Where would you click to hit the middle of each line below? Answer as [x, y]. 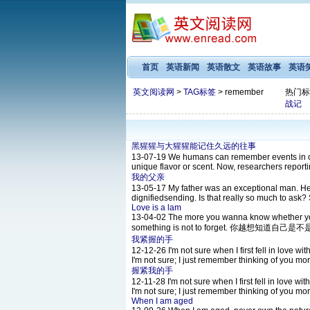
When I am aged [162, 301]
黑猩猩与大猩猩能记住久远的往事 [193, 146]
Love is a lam [156, 208]
